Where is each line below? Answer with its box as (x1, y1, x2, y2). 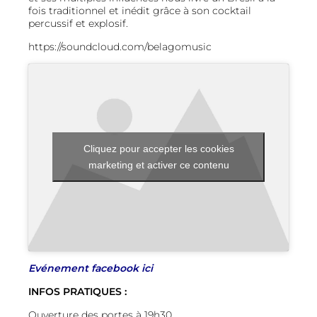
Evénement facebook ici (28, 261, 153, 275)
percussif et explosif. (28, 17, 128, 30)
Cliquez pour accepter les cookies (83, 143, 234, 155)
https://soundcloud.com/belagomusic (28, 40, 214, 53)
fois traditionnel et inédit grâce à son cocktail (28, 4, 251, 17)
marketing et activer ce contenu (88, 159, 229, 171)
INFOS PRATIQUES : (28, 284, 127, 298)
